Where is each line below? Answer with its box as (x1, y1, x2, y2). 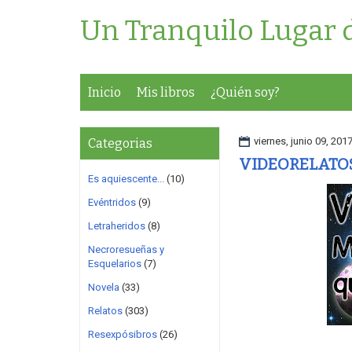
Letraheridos (88, 220, 145, 232)
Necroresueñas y (88, 244, 164, 255)
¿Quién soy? (211, 85, 280, 100)
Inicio (88, 85, 121, 100)
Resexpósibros (88, 328, 157, 340)
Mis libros (137, 85, 195, 100)
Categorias (88, 136, 152, 151)
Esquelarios (88, 258, 141, 269)
